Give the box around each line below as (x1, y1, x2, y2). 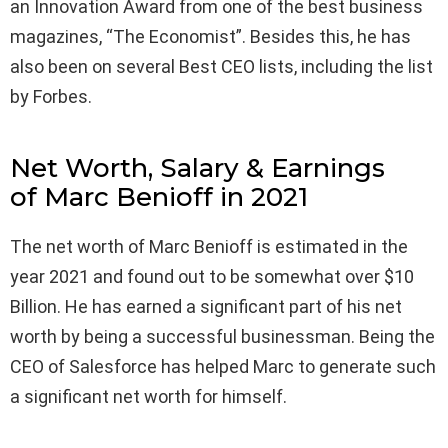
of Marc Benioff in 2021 (10, 181, 308, 214)
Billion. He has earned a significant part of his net (10, 296, 402, 318)
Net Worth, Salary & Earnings (10, 152, 385, 185)
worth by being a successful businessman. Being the (10, 326, 435, 348)
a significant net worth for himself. (10, 386, 287, 408)
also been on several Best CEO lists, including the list (10, 56, 433, 78)
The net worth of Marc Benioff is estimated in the (10, 236, 408, 258)
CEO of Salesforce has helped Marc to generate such (10, 356, 436, 378)
